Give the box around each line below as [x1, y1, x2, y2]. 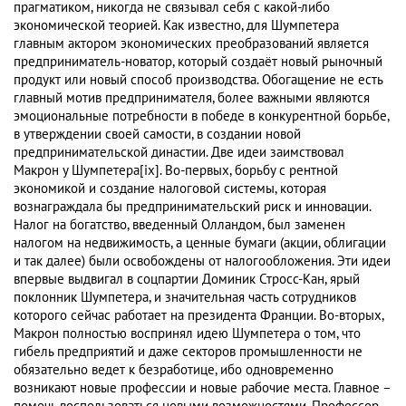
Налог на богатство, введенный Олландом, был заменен [14, 217, 345, 234]
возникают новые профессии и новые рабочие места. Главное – [14, 380, 391, 397]
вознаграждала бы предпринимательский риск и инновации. [14, 198, 371, 216]
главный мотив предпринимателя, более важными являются [14, 90, 370, 107]
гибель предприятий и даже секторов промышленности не [14, 343, 362, 361]
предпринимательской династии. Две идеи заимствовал [14, 144, 344, 161]
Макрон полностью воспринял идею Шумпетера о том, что [14, 325, 361, 343]
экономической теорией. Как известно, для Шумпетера [14, 17, 339, 34]
